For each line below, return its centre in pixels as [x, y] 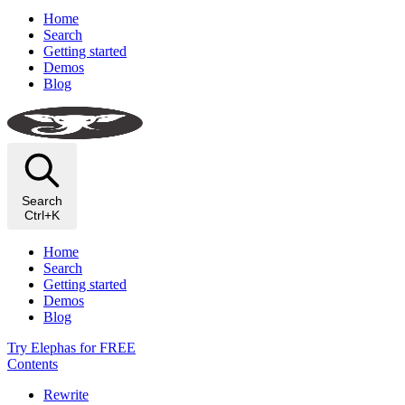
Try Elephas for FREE [71, 348]
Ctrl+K [42, 215]
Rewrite [66, 395]
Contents [33, 364]
